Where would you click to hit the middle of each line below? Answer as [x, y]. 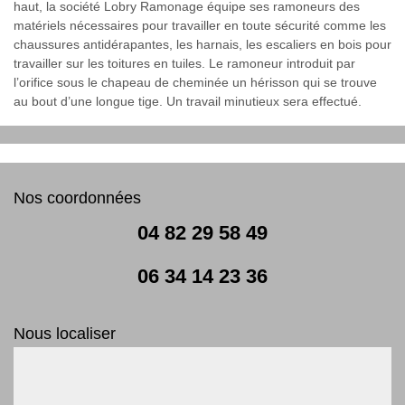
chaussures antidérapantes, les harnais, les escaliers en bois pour [202, 44]
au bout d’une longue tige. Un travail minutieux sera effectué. [188, 101]
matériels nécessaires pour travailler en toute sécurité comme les [200, 25]
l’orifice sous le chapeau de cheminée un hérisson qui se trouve [195, 82]
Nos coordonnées [77, 198]
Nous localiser [65, 333]
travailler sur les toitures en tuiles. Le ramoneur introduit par [184, 63]
